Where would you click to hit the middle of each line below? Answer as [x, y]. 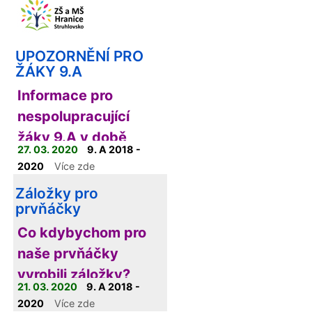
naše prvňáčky [68, 253]
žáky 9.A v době [72, 137]
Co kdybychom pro [82, 233]
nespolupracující [73, 116]
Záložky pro [57, 193]
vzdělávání [54, 179]
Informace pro [65, 95]
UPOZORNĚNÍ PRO [79, 56]
